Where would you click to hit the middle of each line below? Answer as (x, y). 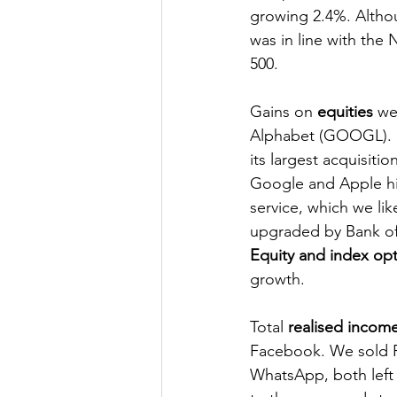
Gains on (284, 112)
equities (345, 112)
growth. (280, 280)
